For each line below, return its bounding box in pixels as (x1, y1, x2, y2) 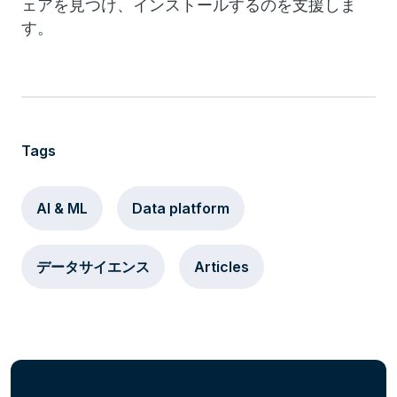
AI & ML (36, 199, 88, 217)
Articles (194, 258, 249, 276)
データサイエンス (36, 258, 150, 276)
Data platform (132, 199, 230, 217)
